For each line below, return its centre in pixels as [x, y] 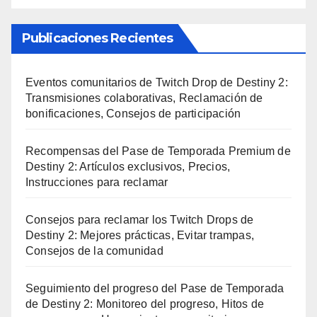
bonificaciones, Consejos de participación [133, 113]
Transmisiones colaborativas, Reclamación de [144, 98]
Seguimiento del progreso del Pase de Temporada [155, 288]
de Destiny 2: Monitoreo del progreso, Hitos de [145, 304]
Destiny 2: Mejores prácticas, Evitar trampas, [140, 235]
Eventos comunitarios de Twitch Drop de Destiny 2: [157, 82]
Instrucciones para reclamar [97, 182]
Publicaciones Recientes [98, 38]
